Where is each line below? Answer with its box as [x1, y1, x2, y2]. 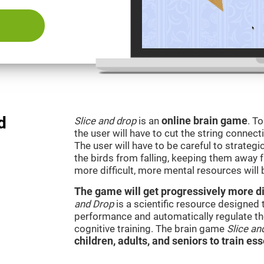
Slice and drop [74, 115, 136, 127]
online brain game [161, 115, 247, 127]
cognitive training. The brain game [74, 223, 227, 235]
